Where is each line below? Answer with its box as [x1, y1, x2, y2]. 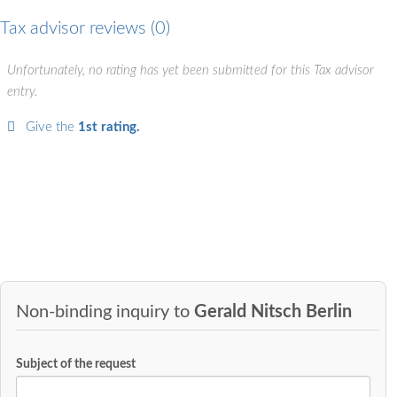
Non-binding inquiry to [16, 303, 194, 322]
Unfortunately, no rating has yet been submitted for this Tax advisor [7, 63, 374, 77]
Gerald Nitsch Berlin [194, 303, 352, 322]
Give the [25, 121, 78, 135]
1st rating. [77, 121, 140, 135]
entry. [7, 84, 37, 98]
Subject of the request [16, 356, 136, 370]
